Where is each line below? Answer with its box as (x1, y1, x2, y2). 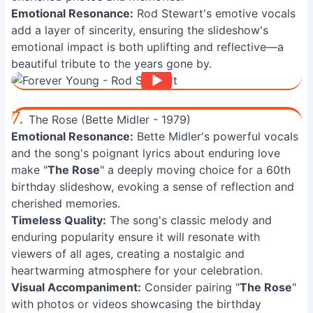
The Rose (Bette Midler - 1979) (29, 112, 191, 126)
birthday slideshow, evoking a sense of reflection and (11, 180, 294, 194)
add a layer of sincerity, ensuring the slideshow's (11, 23, 268, 37)
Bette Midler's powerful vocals (133, 129, 298, 143)
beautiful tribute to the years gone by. (11, 57, 212, 71)
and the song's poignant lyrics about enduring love (11, 146, 280, 160)
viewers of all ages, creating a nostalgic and (11, 247, 245, 261)
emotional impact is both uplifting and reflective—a (11, 40, 284, 54)
